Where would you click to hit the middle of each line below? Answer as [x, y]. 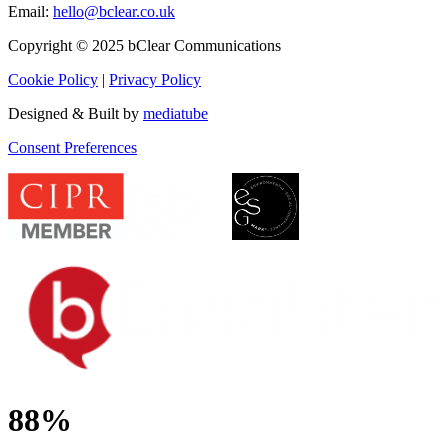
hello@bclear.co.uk [114, 12]
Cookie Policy [53, 80]
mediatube [175, 114]
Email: [30, 12]
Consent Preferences [72, 148]
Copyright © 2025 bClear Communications [144, 46]
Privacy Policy [155, 80]
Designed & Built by [75, 114]
